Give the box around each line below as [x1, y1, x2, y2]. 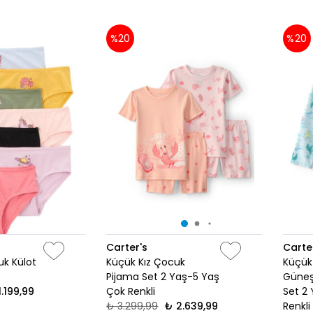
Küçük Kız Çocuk [106, 255, 186, 270]
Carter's [106, 240, 148, 255]
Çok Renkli [106, 284, 156, 299]
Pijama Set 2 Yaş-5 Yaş [106, 270, 220, 284]
